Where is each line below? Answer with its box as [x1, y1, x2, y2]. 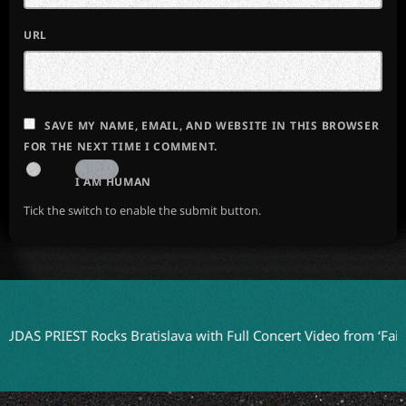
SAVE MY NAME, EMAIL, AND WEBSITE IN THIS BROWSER [44, 118, 380, 134]
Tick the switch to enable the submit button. [24, 202, 261, 219]
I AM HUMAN [75, 174, 152, 190]
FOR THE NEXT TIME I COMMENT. [24, 139, 218, 155]
